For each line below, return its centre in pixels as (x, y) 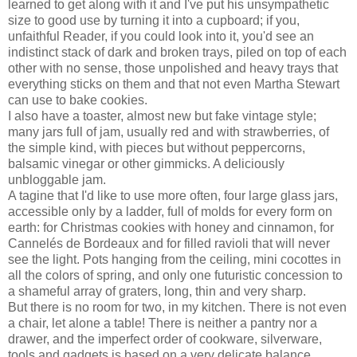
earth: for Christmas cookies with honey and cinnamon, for (171, 227)
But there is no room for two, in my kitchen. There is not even (177, 307)
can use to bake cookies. (78, 100)
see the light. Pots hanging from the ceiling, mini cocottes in (175, 259)
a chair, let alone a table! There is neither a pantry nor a (163, 323)
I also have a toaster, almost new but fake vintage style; (162, 116)
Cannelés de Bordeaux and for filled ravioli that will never (169, 243)
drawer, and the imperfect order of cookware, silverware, (165, 339)
